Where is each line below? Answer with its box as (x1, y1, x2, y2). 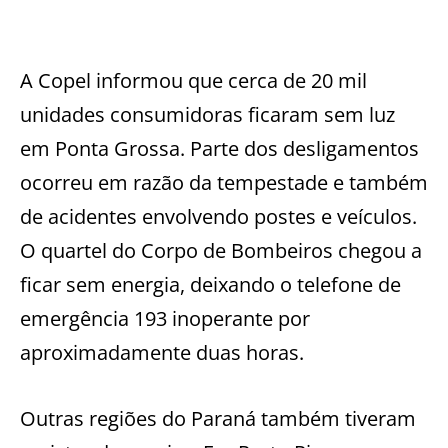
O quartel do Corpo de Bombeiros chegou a (20, 237, 422, 265)
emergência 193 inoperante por (20, 305, 310, 333)
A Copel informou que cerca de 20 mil (20, 67, 367, 95)
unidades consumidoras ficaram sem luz (20, 101, 395, 129)
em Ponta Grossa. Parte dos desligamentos (20, 135, 419, 163)
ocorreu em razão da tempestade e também (20, 169, 428, 197)
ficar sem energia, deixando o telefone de (20, 271, 401, 299)
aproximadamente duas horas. (20, 339, 304, 367)
